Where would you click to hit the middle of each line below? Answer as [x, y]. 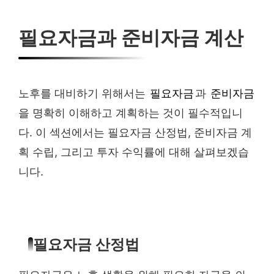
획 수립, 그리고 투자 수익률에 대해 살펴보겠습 [134, 152]
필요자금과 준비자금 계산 [131, 38]
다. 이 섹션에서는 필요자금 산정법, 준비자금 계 [135, 132]
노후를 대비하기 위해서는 [83, 93]
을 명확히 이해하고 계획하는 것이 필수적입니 [131, 113]
